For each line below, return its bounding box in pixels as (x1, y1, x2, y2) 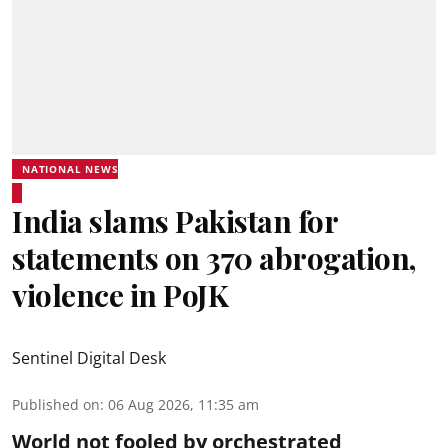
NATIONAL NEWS (22, 162, 119, 176)
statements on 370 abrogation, (12, 238, 416, 278)
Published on (12, 395, 100, 414)
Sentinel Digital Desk (12, 347, 166, 369)
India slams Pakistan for (12, 201, 337, 241)
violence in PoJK (12, 275, 228, 315)
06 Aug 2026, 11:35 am (108, 395, 259, 414)
